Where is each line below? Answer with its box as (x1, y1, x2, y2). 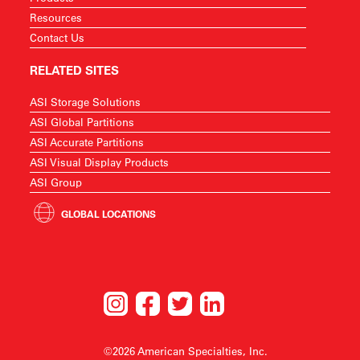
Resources (30, 10, 83, 24)
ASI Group (30, 175, 83, 189)
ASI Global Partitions (30, 115, 135, 129)
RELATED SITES (30, 63, 120, 78)
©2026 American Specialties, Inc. (104, 344, 268, 358)
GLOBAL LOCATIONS (61, 207, 157, 220)
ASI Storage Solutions (30, 95, 141, 108)
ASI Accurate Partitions (30, 135, 145, 149)
